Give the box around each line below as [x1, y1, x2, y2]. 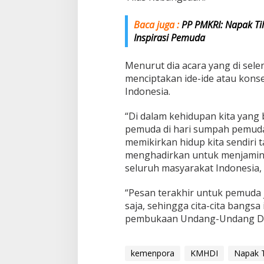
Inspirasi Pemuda [133, 31, 205, 44]
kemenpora [130, 247, 174, 259]
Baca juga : [133, 18, 179, 31]
